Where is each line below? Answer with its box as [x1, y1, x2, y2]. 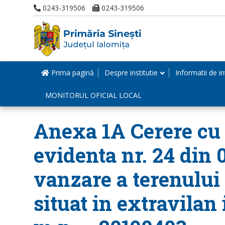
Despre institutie [104, 68, 158, 77]
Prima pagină [49, 68, 94, 77]
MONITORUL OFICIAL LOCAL [45, 90, 142, 100]
